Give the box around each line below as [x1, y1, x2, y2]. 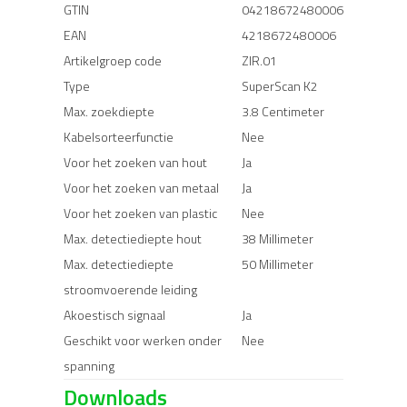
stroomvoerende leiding [64, 279, 197, 299]
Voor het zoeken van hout [64, 152, 207, 172]
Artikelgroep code [64, 50, 162, 70]
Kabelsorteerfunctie [64, 126, 174, 146]
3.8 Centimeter [242, 101, 324, 121]
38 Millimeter [242, 228, 313, 248]
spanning [64, 355, 114, 375]
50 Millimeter [242, 253, 313, 273]
